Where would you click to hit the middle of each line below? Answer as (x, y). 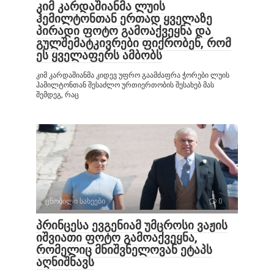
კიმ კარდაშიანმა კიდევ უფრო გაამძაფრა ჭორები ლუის (133, 76)
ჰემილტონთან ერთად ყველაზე (124, 19)
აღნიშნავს (65, 262)
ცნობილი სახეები (75, 202)
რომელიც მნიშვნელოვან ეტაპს (124, 250)
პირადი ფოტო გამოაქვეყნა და (124, 31)
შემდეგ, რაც (57, 95)
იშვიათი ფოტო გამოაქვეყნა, (117, 238)
